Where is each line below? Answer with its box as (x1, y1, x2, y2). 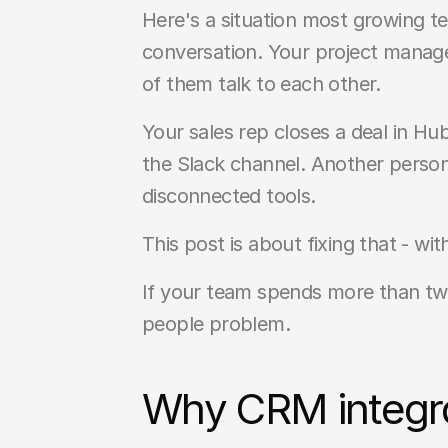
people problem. (142, 312, 290, 336)
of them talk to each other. (142, 72, 381, 96)
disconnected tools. (142, 184, 316, 208)
